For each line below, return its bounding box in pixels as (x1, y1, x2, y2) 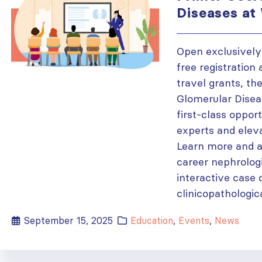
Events (178, 215, 210, 226)
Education (130, 215, 174, 226)
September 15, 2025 (24, 215, 113, 226)
